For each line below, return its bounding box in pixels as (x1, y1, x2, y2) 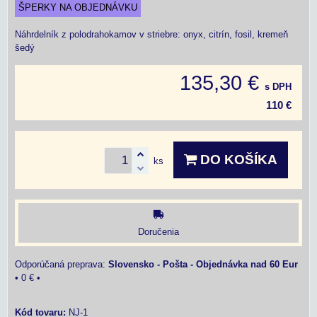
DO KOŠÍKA (197, 152, 277, 167)
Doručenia (138, 226, 179, 237)
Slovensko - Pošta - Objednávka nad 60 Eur (108, 258, 298, 270)
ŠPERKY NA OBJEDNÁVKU (18, 2, 137, 13)
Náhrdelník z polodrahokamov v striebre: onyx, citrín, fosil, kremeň (15, 29, 288, 40)
